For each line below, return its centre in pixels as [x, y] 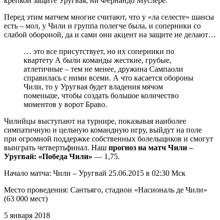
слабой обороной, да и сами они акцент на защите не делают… [110, 34]
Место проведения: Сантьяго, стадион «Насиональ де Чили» [106, 190]
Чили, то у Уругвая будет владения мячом [93, 86]
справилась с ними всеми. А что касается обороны [109, 78]
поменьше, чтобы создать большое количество [101, 95]
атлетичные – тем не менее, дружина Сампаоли [103, 69]
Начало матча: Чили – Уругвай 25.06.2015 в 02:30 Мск [95, 173]
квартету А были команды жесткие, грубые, [97, 60]
